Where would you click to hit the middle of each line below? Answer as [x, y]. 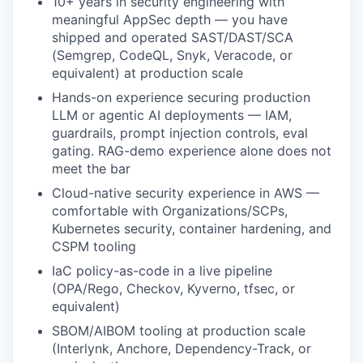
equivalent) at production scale [147, 73]
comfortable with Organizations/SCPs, [170, 211]
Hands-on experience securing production [181, 97]
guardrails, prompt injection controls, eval [180, 133]
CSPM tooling [94, 246]
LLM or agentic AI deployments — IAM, [172, 115]
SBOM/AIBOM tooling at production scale [179, 331]
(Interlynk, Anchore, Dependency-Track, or [181, 348]
